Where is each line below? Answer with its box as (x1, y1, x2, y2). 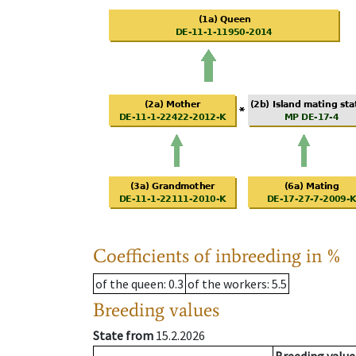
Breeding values (93, 298, 219, 322)
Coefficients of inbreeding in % (93, 244, 342, 268)
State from (93, 327, 153, 344)
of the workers (188, 276, 267, 292)
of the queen (95, 276, 164, 292)
